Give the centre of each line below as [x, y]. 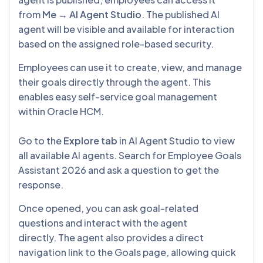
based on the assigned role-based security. [117, 44]
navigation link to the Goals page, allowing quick [127, 252]
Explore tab [90, 141]
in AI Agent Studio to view [176, 141]
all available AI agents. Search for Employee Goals [130, 156]
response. [42, 185]
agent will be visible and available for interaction [126, 29]
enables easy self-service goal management [118, 97]
